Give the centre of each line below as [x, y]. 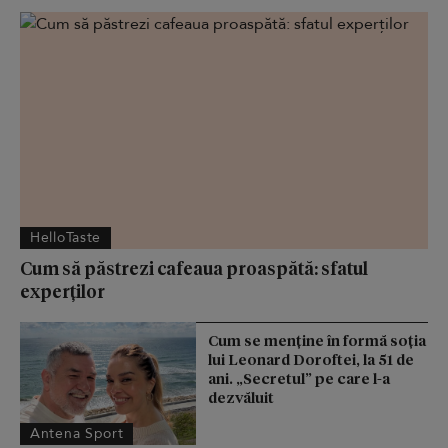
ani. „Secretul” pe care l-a [299, 377]
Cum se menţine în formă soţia [317, 339]
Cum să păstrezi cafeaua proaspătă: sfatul [194, 267]
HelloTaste [65, 237]
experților [62, 290]
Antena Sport [77, 434]
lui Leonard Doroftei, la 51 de [311, 358]
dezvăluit [241, 396]
